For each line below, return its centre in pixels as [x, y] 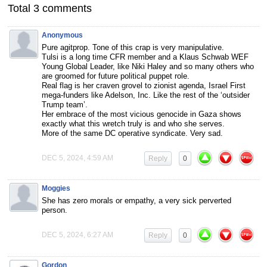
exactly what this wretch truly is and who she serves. [133, 123]
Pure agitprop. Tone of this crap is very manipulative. [133, 47]
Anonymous [62, 35]
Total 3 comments [50, 8]
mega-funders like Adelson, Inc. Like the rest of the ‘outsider [146, 95]
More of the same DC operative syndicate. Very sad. [132, 133]
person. [55, 210]
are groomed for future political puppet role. [116, 76]
